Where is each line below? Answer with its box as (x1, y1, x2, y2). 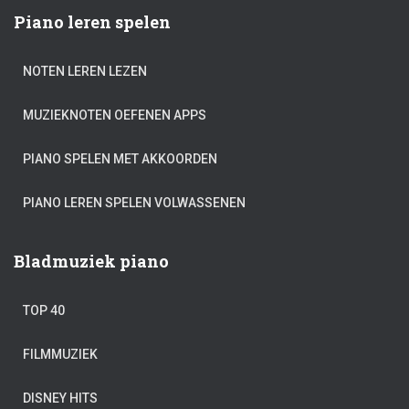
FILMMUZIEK (23, 347, 98, 362)
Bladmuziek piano (14, 250, 169, 273)
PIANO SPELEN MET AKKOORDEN (23, 152, 217, 167)
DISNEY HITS (23, 391, 98, 406)
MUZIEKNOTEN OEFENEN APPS (23, 108, 206, 123)
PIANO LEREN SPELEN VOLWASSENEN (23, 195, 246, 211)
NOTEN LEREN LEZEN (23, 64, 147, 79)
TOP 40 (23, 303, 65, 319)
